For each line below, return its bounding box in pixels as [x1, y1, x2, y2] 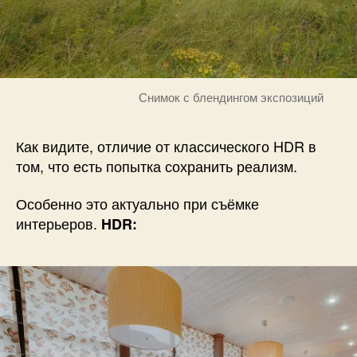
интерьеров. [16, 213, 101, 234]
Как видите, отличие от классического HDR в [16, 135, 316, 156]
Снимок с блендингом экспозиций [139, 88, 324, 105]
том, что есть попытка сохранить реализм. [16, 155, 297, 176]
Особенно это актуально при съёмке [16, 193, 259, 214]
